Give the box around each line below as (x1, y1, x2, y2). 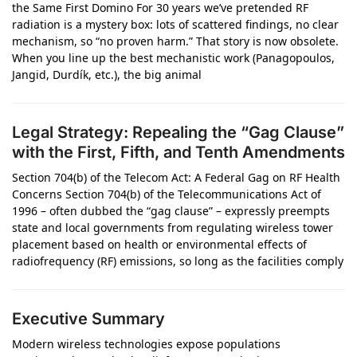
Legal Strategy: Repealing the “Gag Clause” (12, 123, 344, 142)
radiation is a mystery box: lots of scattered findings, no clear (12, 17, 339, 32)
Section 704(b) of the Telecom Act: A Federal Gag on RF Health (12, 170, 340, 185)
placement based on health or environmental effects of (12, 237, 307, 252)
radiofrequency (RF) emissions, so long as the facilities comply (12, 253, 343, 269)
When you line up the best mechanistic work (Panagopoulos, (12, 50, 335, 65)
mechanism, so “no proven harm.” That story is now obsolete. (12, 33, 339, 49)
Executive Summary (12, 309, 165, 328)
